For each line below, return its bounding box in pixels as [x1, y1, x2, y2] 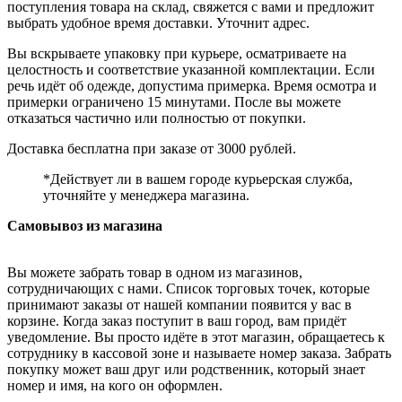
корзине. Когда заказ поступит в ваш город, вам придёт [7, 312, 346, 328]
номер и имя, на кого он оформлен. [7, 377, 223, 393]
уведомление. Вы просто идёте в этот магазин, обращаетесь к [7, 328, 385, 345]
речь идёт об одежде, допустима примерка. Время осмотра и [7, 77, 377, 93]
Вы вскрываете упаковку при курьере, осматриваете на [7, 45, 346, 61]
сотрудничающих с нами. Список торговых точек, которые [7, 280, 370, 296]
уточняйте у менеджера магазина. [43, 187, 249, 203]
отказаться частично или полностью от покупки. [7, 109, 306, 126]
